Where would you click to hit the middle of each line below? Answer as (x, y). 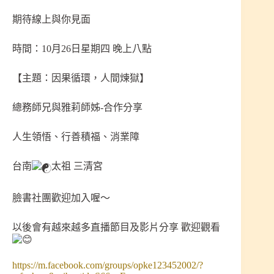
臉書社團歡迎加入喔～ (61, 198)
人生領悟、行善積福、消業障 (76, 137)
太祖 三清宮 (77, 166)
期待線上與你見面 (51, 20)
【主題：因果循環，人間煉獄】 (81, 78)
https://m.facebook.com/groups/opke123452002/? (108, 265)
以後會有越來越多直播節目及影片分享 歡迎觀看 (116, 227)
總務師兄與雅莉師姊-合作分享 (77, 108)
